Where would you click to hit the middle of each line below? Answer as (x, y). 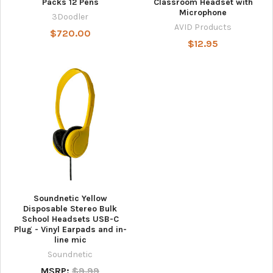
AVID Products (203, 27)
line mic (70, 240)
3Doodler (70, 17)
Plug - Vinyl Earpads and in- (70, 230)
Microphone (203, 13)
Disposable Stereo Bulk (70, 209)
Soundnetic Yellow (70, 199)
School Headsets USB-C (70, 219)
